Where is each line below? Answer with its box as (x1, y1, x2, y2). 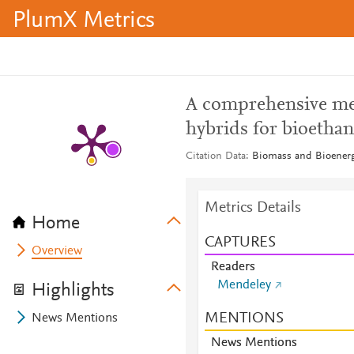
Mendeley (217, 279, 271, 292)
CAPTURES (204, 235, 276, 250)
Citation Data (185, 151, 246, 162)
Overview (32, 245, 83, 258)
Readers (210, 261, 255, 273)
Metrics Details (204, 200, 301, 216)
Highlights (32, 281, 115, 300)
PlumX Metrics (13, 9, 155, 33)
